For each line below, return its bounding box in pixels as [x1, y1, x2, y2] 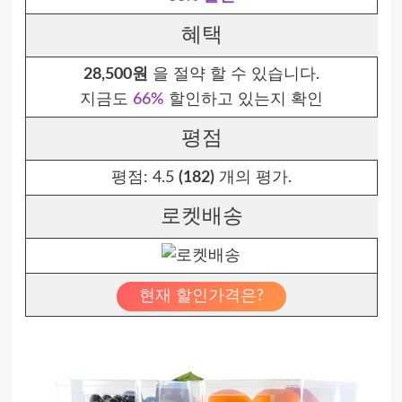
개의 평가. [214, 170, 292, 186]
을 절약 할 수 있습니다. [147, 66, 319, 83]
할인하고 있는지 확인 [163, 92, 323, 108]
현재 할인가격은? [138, 288, 264, 304]
